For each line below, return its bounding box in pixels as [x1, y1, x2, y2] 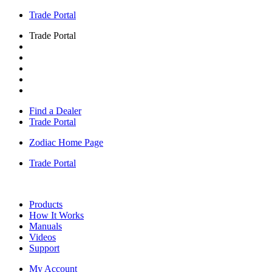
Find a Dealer [29, 106, 81, 116]
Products [29, 199, 63, 209]
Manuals [29, 221, 62, 231]
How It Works [29, 210, 84, 220]
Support [29, 243, 59, 253]
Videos [29, 232, 56, 242]
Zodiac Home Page [29, 137, 103, 148]
